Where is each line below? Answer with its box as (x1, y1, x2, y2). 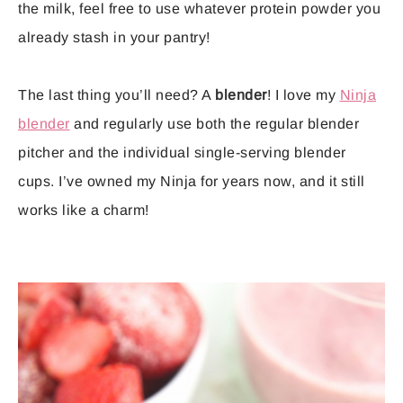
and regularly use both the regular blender (69, 115, 359, 131)
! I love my (266, 86, 340, 103)
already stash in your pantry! (18, 29, 210, 45)
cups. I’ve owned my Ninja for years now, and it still (18, 173, 365, 189)
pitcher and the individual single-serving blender (18, 144, 346, 160)
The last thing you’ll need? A (18, 86, 215, 103)
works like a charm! (18, 201, 149, 218)
